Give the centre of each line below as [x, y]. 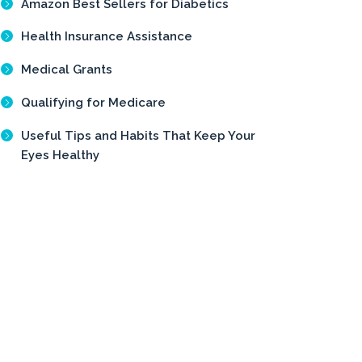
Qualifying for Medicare [93, 102]
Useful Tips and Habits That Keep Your [138, 135]
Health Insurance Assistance [107, 37]
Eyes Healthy [60, 155]
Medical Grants [67, 70]
